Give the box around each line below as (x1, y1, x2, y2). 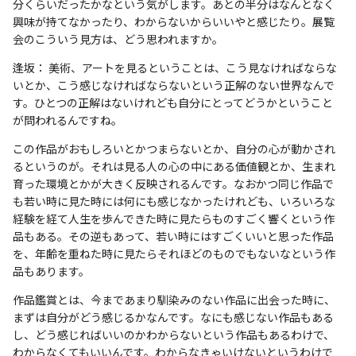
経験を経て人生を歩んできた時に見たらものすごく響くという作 (13, 210, 335, 226)
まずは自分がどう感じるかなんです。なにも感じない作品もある (13, 308, 334, 325)
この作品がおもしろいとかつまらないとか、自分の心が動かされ (13, 140, 335, 157)
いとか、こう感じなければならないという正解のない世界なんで (13, 76, 335, 93)
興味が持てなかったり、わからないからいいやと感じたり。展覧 (13, 13, 335, 29)
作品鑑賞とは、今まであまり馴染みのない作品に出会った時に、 (13, 291, 335, 308)
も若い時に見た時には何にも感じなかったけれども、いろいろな (13, 192, 335, 209)
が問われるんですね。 (13, 111, 122, 128)
